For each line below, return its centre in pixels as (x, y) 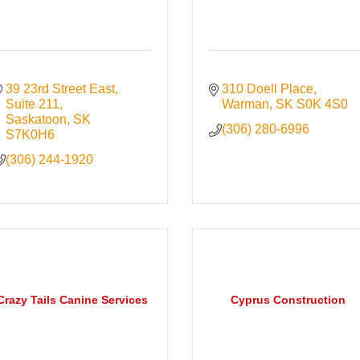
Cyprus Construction (288, 300)
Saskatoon (37, 120)
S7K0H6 (31, 135)
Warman (246, 104)
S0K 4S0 (323, 104)
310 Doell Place (268, 89)
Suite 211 (33, 104)
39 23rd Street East (61, 89)
